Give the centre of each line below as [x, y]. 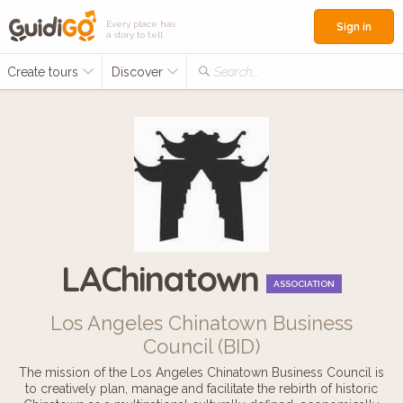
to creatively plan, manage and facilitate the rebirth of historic [201, 389]
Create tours [45, 72]
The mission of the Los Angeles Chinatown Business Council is [201, 372]
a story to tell [134, 35]
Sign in [354, 27]
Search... [236, 72]
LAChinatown [164, 279]
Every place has [141, 24]
